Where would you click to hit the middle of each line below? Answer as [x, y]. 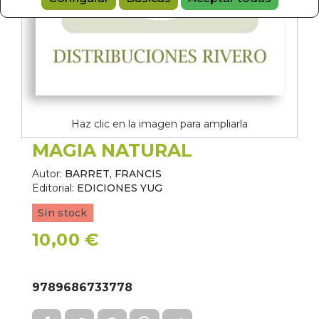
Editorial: [53, 188]
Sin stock [63, 213]
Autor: [47, 174]
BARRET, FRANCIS [113, 174]
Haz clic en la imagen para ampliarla [159, 124]
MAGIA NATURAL [112, 151]
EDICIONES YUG [120, 188]
